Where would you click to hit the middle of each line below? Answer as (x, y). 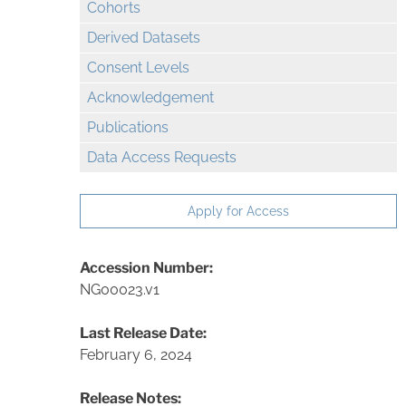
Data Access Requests (162, 158)
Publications (128, 128)
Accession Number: (146, 267)
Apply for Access (239, 211)
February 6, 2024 (136, 354)
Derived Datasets (144, 38)
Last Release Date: (143, 333)
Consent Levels (138, 68)
